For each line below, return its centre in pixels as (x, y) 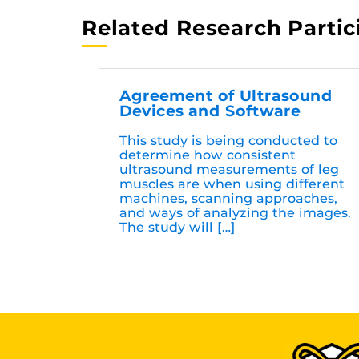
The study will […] (177, 228)
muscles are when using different (232, 184)
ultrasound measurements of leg (229, 170)
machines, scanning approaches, (228, 199)
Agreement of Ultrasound (226, 96)
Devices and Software (210, 111)
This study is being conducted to (228, 141)
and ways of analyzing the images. (235, 213)
